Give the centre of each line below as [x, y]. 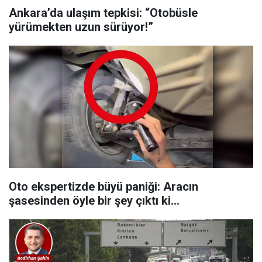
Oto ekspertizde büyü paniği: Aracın [104, 187]
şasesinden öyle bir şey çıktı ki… [94, 201]
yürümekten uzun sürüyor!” [81, 27]
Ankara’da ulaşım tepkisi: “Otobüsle [103, 13]
